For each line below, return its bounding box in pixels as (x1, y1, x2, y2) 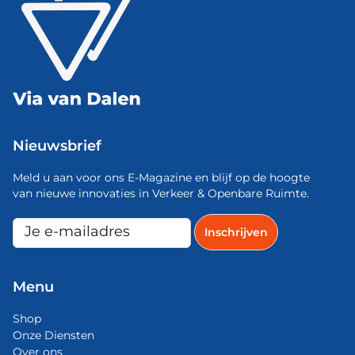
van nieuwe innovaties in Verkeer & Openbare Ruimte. (13, 186, 309, 201)
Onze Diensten (13, 328, 94, 343)
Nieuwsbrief (13, 137, 101, 155)
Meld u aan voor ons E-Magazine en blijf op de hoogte (13, 170, 310, 185)
